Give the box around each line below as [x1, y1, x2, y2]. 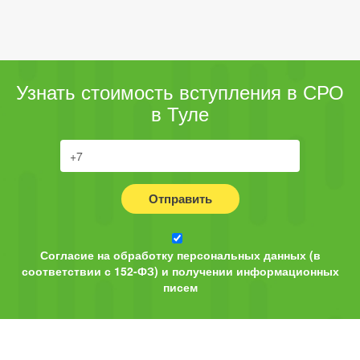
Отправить [148, 190, 212, 208]
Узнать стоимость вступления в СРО [16, 77, 344, 106]
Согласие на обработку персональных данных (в [39, 247, 321, 264]
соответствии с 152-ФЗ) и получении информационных [21, 263, 339, 280]
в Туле [151, 99, 209, 128]
